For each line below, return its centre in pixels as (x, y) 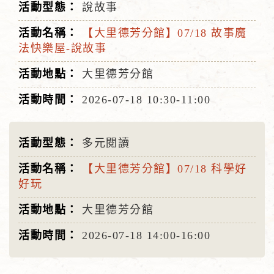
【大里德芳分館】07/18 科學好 (165, 169)
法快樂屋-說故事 (62, 48)
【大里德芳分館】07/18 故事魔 (165, 33)
